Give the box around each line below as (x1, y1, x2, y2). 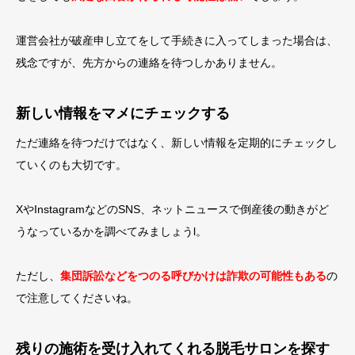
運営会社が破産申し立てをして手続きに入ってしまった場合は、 (16, 34, 338, 47)
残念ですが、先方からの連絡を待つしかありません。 (16, 56, 282, 69)
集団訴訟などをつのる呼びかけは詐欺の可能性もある (60, 269, 326, 282)
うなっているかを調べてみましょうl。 (16, 225, 207, 238)
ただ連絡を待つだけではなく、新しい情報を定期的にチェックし (16, 136, 338, 149)
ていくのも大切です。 (16, 158, 127, 171)
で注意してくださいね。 (16, 292, 138, 304)
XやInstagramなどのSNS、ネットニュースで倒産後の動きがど (16, 203, 329, 216)
